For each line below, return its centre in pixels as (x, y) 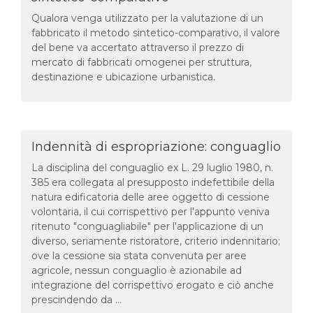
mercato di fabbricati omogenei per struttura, (141, 62)
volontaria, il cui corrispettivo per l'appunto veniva (151, 211)
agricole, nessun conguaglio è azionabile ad (137, 270)
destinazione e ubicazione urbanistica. (123, 77)
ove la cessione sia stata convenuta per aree (139, 255)
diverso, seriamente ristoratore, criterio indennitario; (156, 241)
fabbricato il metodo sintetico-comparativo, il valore (156, 32)
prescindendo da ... (77, 299)
